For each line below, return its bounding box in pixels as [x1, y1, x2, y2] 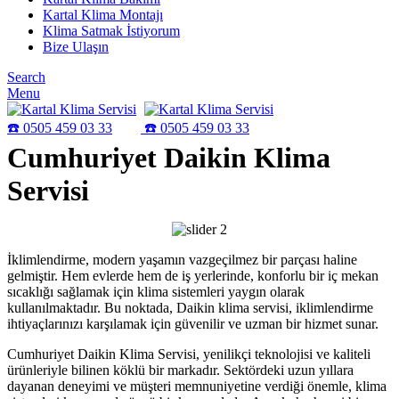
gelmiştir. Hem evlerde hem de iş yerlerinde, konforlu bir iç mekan [7, 268, 379, 283]
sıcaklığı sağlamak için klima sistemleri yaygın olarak [7, 284, 305, 299]
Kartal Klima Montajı [43, 7, 163, 22]
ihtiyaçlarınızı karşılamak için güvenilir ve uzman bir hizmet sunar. [7, 316, 379, 331]
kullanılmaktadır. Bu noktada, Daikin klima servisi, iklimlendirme [7, 300, 373, 315]
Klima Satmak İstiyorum [43, 23, 180, 38]
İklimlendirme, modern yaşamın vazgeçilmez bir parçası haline [7, 252, 357, 267]
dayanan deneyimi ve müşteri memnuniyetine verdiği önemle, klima [7, 379, 387, 394]
